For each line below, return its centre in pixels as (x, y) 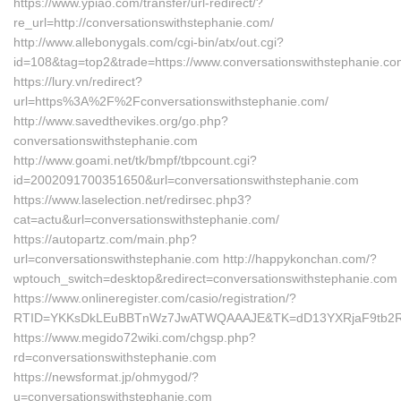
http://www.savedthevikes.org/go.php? (121, 121)
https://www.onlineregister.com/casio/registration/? (155, 298)
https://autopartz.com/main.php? (105, 239)
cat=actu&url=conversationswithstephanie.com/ (146, 219)
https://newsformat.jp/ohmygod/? (106, 377)
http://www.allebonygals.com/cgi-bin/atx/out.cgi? (149, 42)
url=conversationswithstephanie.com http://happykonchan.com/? (195, 259)
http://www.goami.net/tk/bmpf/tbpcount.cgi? (135, 160)
